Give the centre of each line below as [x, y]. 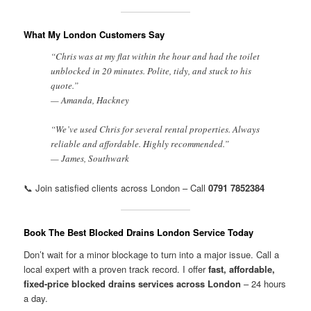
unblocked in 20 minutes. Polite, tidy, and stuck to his [151, 70]
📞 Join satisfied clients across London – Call [116, 187]
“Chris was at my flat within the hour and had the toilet [155, 56]
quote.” [65, 85]
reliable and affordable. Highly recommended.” [140, 143]
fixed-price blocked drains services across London [133, 283]
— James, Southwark [90, 158]
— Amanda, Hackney [90, 100]
